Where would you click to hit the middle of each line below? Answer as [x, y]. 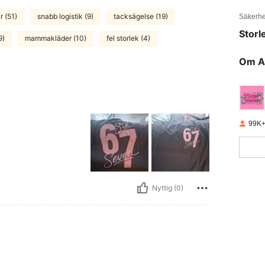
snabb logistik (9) [65, 17]
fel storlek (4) [128, 38]
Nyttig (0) [168, 188]
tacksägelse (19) [141, 17]
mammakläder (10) [56, 38]
